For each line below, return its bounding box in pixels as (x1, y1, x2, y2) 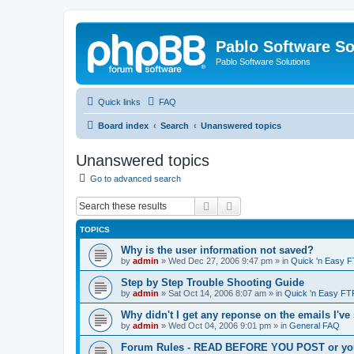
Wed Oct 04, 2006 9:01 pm (168, 321, 271, 330)
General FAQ (289, 321, 340, 330)
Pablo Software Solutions (216, 57, 311, 66)
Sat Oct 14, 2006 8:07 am (168, 288, 266, 298)
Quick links (98, 96, 141, 107)
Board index (98, 120, 149, 130)
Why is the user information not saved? (121, 244, 314, 256)
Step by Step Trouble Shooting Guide (121, 277, 304, 288)
